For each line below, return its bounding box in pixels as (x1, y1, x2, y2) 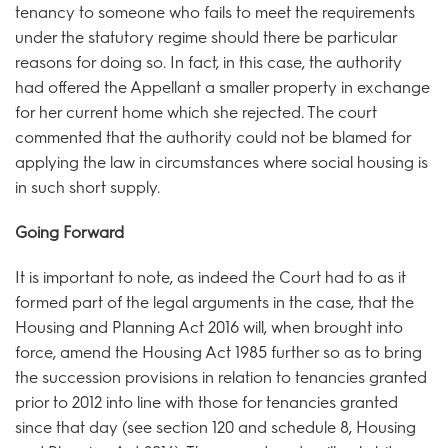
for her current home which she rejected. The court (15, 102, 377, 122)
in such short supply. (15, 177, 160, 197)
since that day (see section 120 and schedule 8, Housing (15, 417, 416, 437)
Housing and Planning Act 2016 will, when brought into (15, 317, 403, 337)
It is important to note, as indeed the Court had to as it (15, 267, 406, 287)
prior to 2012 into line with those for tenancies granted (15, 392, 398, 412)
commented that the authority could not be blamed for (15, 127, 411, 147)
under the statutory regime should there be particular (15, 27, 397, 47)
